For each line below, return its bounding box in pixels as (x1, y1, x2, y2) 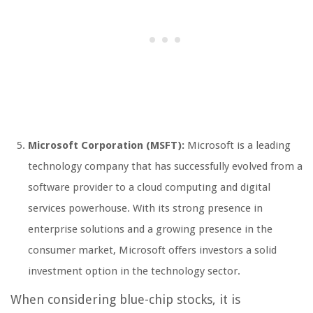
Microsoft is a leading (184, 139, 291, 152)
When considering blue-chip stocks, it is (10, 292, 240, 307)
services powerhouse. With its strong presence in (28, 202, 263, 215)
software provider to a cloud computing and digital (28, 181, 270, 194)
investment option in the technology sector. (28, 265, 240, 278)
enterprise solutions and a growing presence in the (28, 223, 272, 236)
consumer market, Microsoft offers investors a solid (28, 244, 277, 257)
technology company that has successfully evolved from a (28, 160, 303, 173)
